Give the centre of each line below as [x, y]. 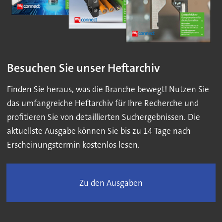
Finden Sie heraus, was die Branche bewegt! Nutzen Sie [108, 89]
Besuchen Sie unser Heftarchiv [83, 68]
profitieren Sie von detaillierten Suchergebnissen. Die [103, 117]
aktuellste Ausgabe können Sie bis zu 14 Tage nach [99, 131]
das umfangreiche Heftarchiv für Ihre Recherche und [103, 103]
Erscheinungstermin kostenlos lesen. [73, 145]
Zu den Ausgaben [111, 183]
